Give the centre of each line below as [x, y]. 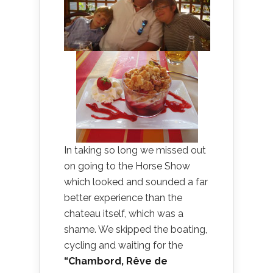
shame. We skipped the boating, [136, 229]
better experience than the [123, 198]
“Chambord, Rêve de [116, 261]
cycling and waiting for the [123, 245]
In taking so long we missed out [135, 150]
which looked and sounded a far [136, 182]
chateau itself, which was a [124, 214]
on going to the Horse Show [127, 166]
